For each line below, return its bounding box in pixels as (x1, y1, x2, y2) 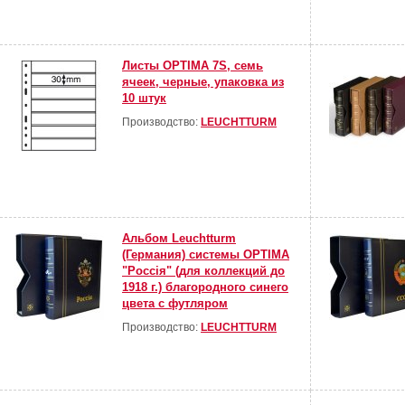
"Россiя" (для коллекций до (122, 264, 285, 278)
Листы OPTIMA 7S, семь (122, 59, 263, 73)
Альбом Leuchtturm (122, 231, 236, 246)
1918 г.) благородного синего (122, 280, 288, 295)
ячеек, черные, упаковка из (122, 75, 284, 89)
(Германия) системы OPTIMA (122, 248, 289, 262)
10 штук (122, 91, 166, 106)
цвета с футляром (122, 297, 228, 311)
